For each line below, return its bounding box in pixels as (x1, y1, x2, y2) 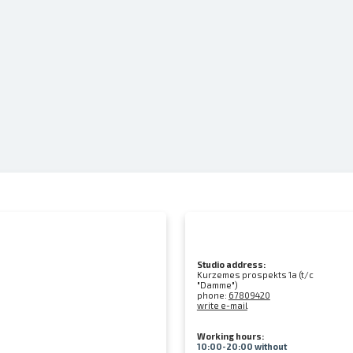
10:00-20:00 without (196, 341, 287, 351)
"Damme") (196, 280, 238, 290)
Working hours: (196, 331, 264, 341)
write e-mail (196, 300, 247, 310)
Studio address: (196, 259, 266, 269)
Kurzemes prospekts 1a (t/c (196, 269, 314, 280)
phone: (196, 290, 229, 300)
